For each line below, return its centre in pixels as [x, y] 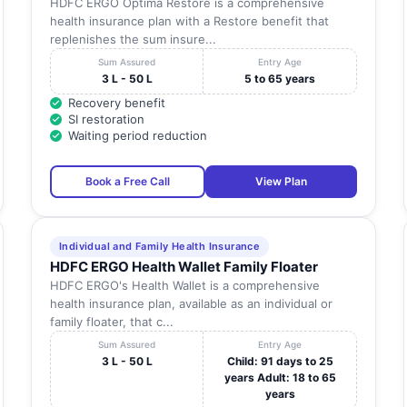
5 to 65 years [280, 79]
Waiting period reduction [137, 136]
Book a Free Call [127, 182]
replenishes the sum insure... [133, 40]
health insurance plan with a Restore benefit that [189, 21]
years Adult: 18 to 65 [280, 378]
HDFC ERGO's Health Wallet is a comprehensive [184, 286]
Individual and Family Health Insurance [159, 247]
